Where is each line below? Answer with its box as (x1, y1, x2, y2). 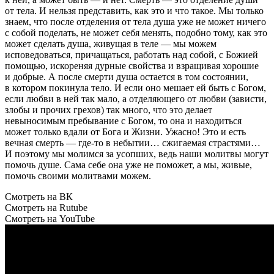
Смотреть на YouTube (5, 213, 95, 224)
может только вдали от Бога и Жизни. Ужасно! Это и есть (5, 126, 246, 137)
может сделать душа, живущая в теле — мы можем (5, 38, 217, 49)
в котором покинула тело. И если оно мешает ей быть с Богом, (5, 82, 266, 93)
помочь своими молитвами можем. (5, 170, 151, 181)
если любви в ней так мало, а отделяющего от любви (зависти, (5, 93, 267, 104)
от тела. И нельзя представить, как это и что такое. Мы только (5, 5, 264, 16)
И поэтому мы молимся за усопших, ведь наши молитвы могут (5, 148, 268, 159)
